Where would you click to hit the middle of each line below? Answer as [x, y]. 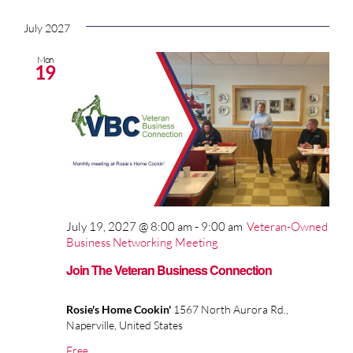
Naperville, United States [124, 325]
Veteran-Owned [287, 227]
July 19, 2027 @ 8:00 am [129, 227]
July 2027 [47, 28]
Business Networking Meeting [142, 243]
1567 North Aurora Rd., [231, 309]
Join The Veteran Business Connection [169, 269]
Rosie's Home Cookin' [120, 309]
